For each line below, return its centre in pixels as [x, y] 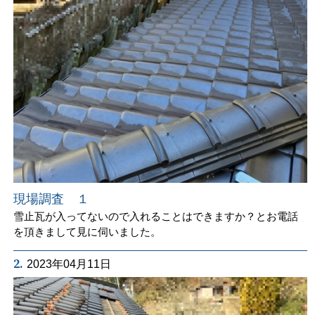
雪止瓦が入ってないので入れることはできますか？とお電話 [156, 216]
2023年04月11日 [69, 264]
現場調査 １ [52, 199]
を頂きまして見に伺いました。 [88, 231]
